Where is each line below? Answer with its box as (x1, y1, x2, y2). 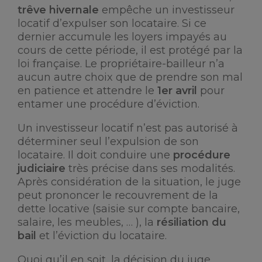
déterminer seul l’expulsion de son (18, 135, 199, 149)
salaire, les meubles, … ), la (18, 216, 157, 229)
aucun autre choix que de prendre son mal (18, 71, 243, 84)
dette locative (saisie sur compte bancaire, (18, 202, 240, 216)
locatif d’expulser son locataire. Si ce (18, 17, 206, 30)
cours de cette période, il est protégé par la (18, 44, 243, 57)
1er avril (157, 84, 197, 98)
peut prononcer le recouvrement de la (18, 189, 218, 202)
